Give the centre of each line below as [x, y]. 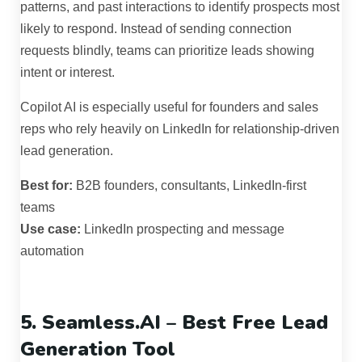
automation [52, 251]
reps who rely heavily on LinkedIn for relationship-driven [180, 129]
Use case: [51, 229]
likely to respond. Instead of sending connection [156, 29]
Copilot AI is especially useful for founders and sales [169, 107]
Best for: [46, 186]
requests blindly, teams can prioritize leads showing [167, 51]
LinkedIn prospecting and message [183, 229]
